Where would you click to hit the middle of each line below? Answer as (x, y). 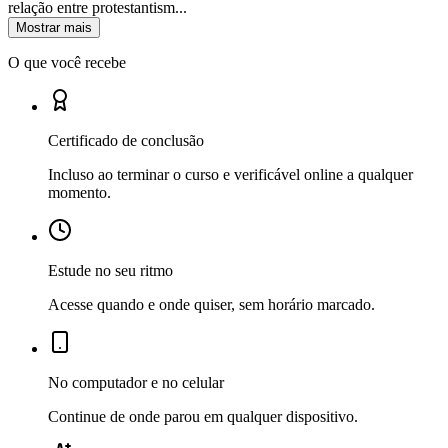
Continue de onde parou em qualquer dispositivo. (203, 416)
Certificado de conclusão (126, 140)
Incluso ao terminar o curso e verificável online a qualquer (230, 174)
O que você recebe (67, 62)
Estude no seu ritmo (110, 270)
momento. (79, 192)
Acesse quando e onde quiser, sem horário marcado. (211, 304)
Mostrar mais (54, 27)
